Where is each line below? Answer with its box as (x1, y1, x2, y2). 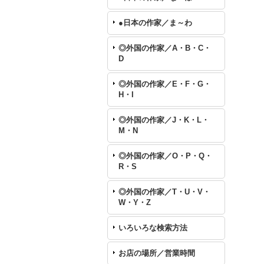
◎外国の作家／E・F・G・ (118, 79, 211, 88)
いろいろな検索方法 (118, 223, 187, 232)
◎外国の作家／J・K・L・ (118, 115, 209, 124)
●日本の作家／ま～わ (118, 18, 192, 27)
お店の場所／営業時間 (118, 248, 195, 258)
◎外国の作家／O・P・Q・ (118, 151, 212, 160)
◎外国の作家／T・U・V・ (118, 187, 210, 196)
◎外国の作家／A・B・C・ (118, 43, 211, 52)
